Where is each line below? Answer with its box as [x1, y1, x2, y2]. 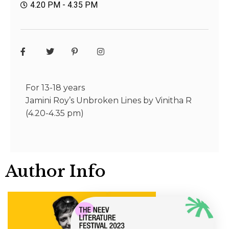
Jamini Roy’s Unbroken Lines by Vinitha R [26, 96, 192, 106]
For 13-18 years [26, 83, 85, 93]
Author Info [5, 161, 106, 182]
